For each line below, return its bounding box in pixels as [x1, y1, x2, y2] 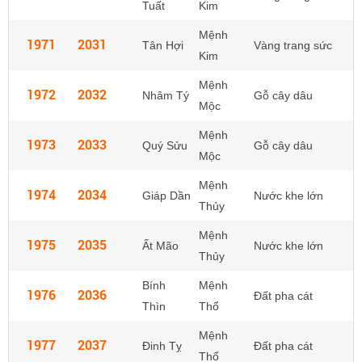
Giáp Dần [142, 189, 191, 202]
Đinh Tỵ [142, 339, 182, 352]
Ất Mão [142, 239, 179, 252]
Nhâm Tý [142, 89, 189, 102]
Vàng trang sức [254, 39, 332, 52]
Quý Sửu [142, 139, 187, 152]
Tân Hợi [142, 39, 183, 52]
